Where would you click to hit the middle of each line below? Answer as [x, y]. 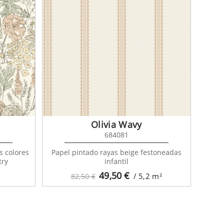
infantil [116, 161]
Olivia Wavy [116, 124]
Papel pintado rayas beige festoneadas [116, 152]
